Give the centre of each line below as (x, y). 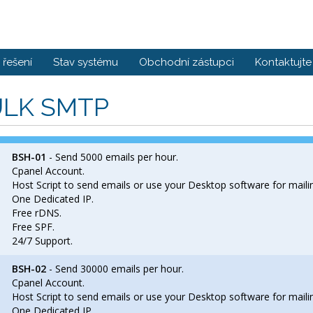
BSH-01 (29, 157)
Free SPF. (33, 227)
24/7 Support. (42, 241)
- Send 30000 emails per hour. (115, 269)
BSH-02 (29, 269)
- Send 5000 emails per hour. (112, 157)
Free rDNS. (37, 213)
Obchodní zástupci (187, 62)
